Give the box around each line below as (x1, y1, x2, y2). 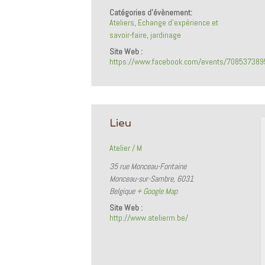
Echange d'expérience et (138, 17, 219, 28)
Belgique (109, 185, 135, 196)
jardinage (150, 29, 182, 40)
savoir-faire (109, 29, 147, 40)
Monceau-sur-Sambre (109, 173, 174, 184)
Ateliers (109, 17, 135, 28)
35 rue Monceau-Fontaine (109, 160, 187, 172)
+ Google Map (137, 185, 178, 196)
